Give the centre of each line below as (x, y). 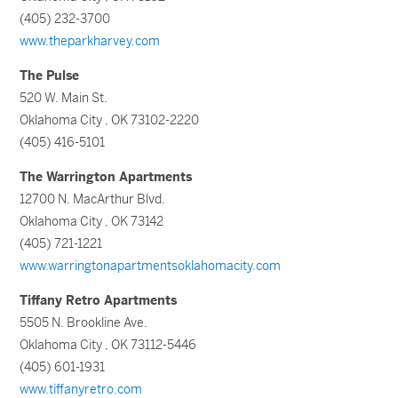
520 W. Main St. (64, 98)
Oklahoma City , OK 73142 (92, 221)
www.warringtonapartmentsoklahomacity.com (151, 266)
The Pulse (50, 76)
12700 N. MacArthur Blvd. (93, 199)
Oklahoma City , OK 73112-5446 (108, 345)
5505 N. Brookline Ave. (84, 322)
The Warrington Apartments (106, 177)
